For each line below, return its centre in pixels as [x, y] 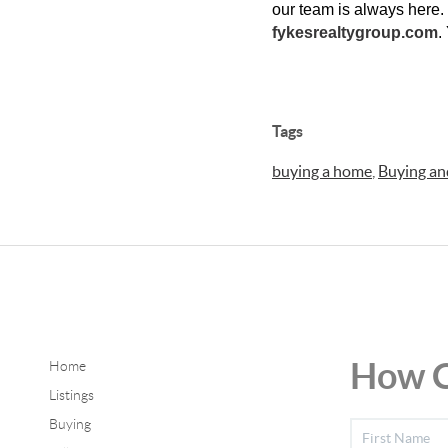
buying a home [322, 171]
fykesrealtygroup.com [355, 32]
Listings [71, 394]
